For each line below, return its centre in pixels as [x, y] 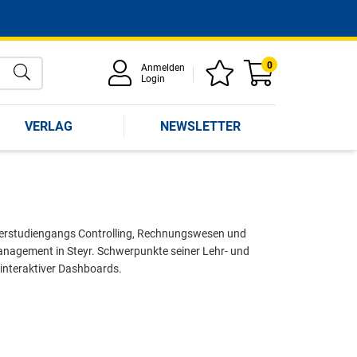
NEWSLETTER [200, 126]
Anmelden [163, 68]
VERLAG [49, 126]
